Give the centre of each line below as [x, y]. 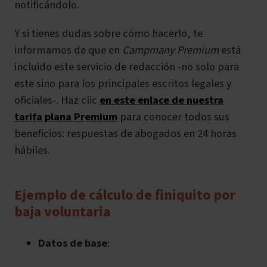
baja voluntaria [62, 212]
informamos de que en [68, 50]
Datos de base [73, 243]
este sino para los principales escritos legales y [123, 84]
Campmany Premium [170, 50]
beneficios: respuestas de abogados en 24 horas [125, 134]
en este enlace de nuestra [162, 100]
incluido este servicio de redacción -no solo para [127, 67]
